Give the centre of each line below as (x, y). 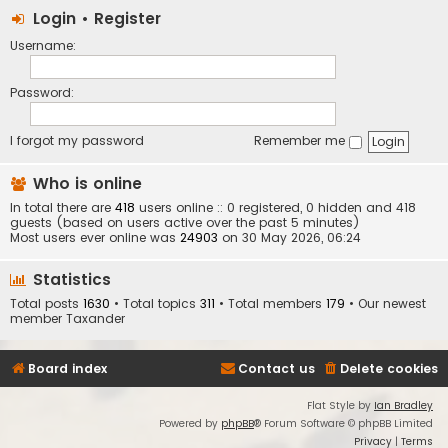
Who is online (85, 184)
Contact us (276, 369)
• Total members (270, 304)
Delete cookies (389, 369)
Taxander (95, 319)
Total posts (46, 304)
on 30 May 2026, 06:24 (289, 238)
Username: (43, 45)
